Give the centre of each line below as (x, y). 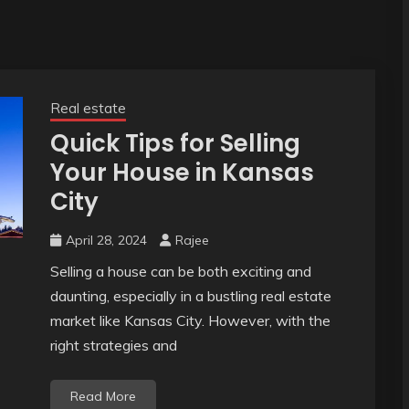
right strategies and (113, 346)
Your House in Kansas (182, 173)
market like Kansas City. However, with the (190, 321)
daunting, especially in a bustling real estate (190, 296)
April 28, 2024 (106, 241)
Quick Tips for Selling (175, 144)
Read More (103, 397)
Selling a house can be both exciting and (180, 272)
